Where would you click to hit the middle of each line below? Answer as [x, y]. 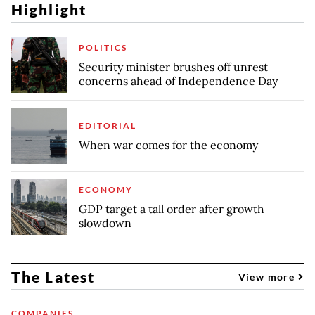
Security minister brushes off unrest [173, 66]
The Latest [53, 276]
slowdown [105, 223]
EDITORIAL [108, 125]
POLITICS [103, 47]
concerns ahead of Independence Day [178, 81]
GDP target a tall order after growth [172, 208]
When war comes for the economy [168, 144]
